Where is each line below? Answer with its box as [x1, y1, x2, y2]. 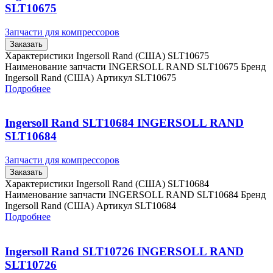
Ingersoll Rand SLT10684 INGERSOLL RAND [5, 116, 244, 130]
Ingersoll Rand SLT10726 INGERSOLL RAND [5, 244, 244, 258]
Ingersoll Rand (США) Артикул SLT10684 [5, 200, 176, 211]
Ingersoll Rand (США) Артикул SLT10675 [5, 72, 176, 83]
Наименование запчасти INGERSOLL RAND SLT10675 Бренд [5, 61, 266, 72]
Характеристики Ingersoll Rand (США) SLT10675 [5, 50, 209, 61]
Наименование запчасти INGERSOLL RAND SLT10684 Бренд [5, 189, 266, 200]
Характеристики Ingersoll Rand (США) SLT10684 [5, 178, 209, 189]
